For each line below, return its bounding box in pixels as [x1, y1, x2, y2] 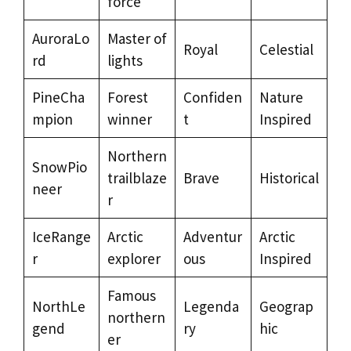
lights [107, 50, 143, 70]
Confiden [183, 87, 242, 107]
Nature [259, 87, 303, 107]
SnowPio [31, 157, 87, 176]
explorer [107, 248, 161, 268]
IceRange [31, 226, 91, 246]
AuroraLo [31, 28, 89, 48]
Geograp [259, 296, 313, 316]
